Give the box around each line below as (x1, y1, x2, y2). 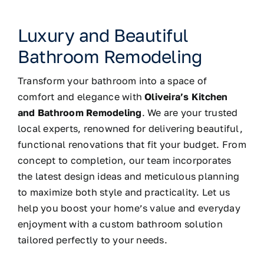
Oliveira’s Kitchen (144, 91, 228, 103)
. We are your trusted (141, 107, 238, 118)
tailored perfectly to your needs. (17, 234, 167, 246)
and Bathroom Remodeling (17, 107, 142, 118)
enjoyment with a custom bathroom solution (17, 218, 223, 230)
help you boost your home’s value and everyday (17, 202, 240, 214)
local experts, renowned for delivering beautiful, (17, 123, 243, 134)
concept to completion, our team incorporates (17, 154, 232, 166)
